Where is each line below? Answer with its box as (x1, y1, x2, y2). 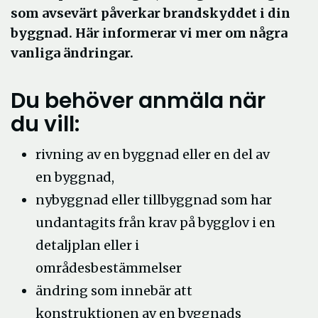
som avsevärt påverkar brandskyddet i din (11, 5, 290, 21)
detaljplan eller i (35, 237, 139, 253)
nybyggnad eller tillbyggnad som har (35, 192, 272, 208)
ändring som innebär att (35, 283, 192, 299)
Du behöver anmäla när (11, 86, 265, 116)
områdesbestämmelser (35, 260, 182, 276)
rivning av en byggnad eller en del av (35, 146, 270, 163)
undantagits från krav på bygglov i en (35, 214, 275, 231)
